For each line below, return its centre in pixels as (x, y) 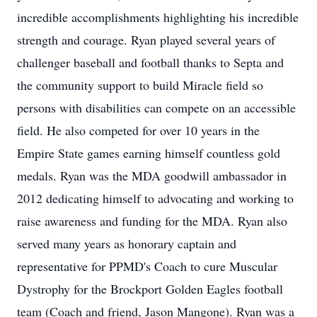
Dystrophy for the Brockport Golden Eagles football (150, 289)
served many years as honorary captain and (127, 243)
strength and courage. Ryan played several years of (146, 40)
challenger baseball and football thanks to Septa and (150, 62)
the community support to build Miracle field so (140, 85)
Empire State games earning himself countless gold (149, 153)
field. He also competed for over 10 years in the (138, 130)
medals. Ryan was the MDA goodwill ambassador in (152, 175)
